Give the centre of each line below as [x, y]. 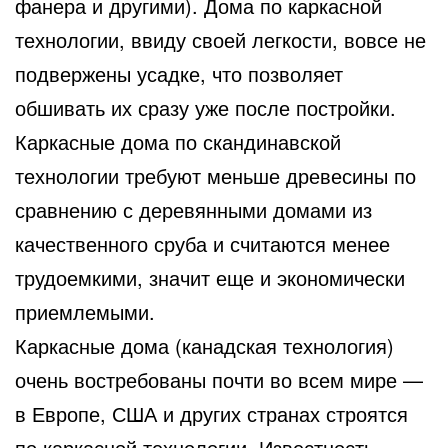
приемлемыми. [85, 311]
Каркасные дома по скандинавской [178, 141]
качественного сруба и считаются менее [202, 243]
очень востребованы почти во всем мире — [219, 379]
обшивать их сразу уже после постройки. [205, 107]
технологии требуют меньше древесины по [215, 175]
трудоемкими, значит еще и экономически [210, 277]
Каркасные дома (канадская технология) [204, 345]
